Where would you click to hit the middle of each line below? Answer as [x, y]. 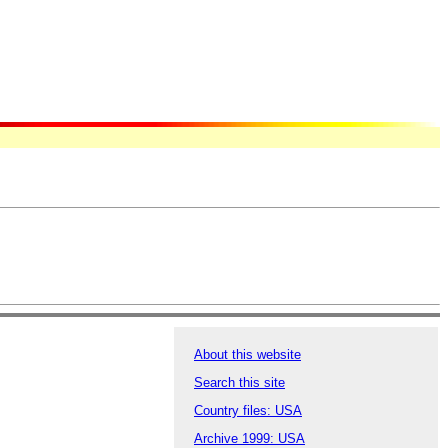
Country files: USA [248, 411]
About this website [247, 355]
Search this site [239, 383]
